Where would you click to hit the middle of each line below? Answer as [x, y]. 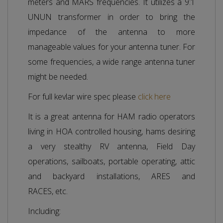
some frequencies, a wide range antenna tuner [111, 61]
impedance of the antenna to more [111, 32]
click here [154, 96]
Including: [44, 211]
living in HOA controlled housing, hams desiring [111, 131]
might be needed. [58, 76]
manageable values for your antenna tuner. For [111, 47]
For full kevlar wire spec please [83, 96]
